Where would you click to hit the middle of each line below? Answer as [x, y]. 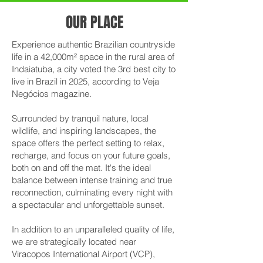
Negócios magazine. [52, 94]
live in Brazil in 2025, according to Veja [85, 81]
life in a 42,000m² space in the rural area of [93, 57]
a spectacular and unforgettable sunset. [88, 205]
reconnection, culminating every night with [92, 192]
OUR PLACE [94, 22]
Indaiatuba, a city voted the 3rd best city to [94, 69]
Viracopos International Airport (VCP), [83, 254]
